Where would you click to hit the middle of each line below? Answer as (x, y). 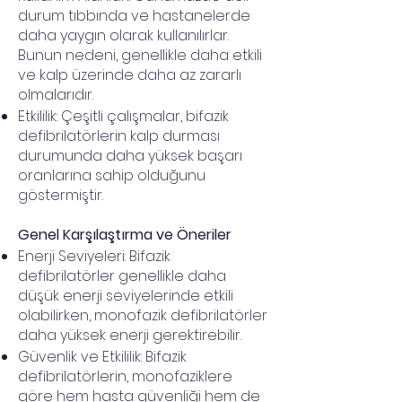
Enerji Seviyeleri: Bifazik (94, 256)
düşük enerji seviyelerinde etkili (126, 296)
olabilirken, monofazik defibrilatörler (143, 315)
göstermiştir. (61, 195)
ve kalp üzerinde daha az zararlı (130, 75)
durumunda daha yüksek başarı (130, 156)
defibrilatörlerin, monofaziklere (125, 376)
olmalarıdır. (56, 95)
